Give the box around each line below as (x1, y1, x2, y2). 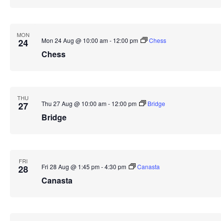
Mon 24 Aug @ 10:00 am (41, 36, 108, 45)
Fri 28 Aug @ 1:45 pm (41, 162, 100, 171)
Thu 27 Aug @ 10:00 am (41, 99, 107, 108)
